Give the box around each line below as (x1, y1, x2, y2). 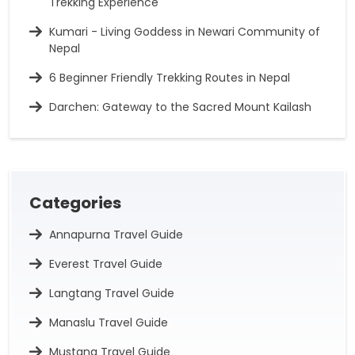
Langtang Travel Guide (49, 284, 174, 301)
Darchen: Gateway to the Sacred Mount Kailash (49, 98, 311, 115)
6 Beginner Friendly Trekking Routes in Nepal (49, 69, 290, 86)
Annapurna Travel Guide (49, 226, 183, 242)
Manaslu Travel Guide (49, 314, 168, 330)
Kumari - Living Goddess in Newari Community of (49, 23, 320, 40)
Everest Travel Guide (49, 255, 162, 272)
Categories (29, 191, 121, 214)
